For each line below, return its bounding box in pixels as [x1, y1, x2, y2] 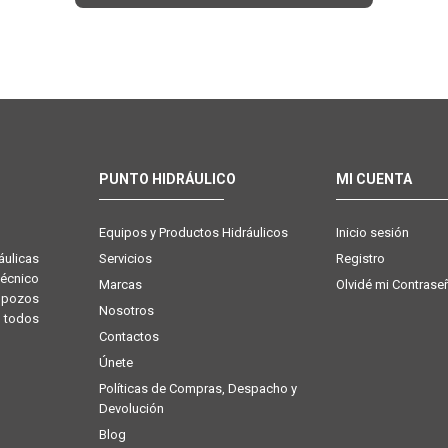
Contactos [99, 328, 159, 344]
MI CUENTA [335, 170, 412, 187]
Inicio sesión [335, 224, 409, 240]
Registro [335, 250, 385, 266]
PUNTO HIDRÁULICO [99, 170, 236, 187]
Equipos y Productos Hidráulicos [99, 224, 288, 240]
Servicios [99, 250, 152, 266]
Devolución [99, 400, 164, 416]
